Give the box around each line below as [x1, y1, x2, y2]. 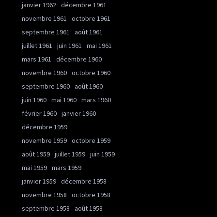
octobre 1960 [72, 68, 110, 77]
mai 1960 [51, 95, 77, 104]
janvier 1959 [22, 177, 56, 186]
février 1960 [22, 109, 57, 118]
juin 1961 [57, 41, 82, 50]
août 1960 [75, 82, 103, 91]
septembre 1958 [22, 204, 70, 213]
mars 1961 [22, 55, 51, 63]
